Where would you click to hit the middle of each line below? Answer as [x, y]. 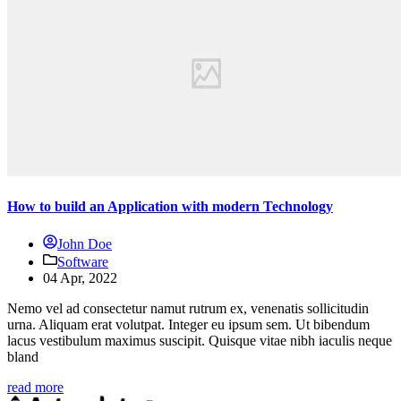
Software [83, 261]
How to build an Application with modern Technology [170, 207]
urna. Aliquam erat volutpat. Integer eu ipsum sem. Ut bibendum [188, 324]
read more [35, 387]
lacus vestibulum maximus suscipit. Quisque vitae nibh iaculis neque [200, 340]
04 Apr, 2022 [80, 277]
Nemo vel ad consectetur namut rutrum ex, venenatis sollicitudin [188, 308]
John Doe [85, 243]
